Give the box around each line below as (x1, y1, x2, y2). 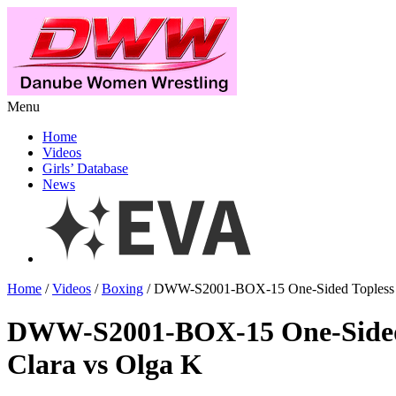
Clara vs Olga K (7, 348, 202, 381)
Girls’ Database (42, 161, 128, 176)
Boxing (102, 281, 143, 296)
